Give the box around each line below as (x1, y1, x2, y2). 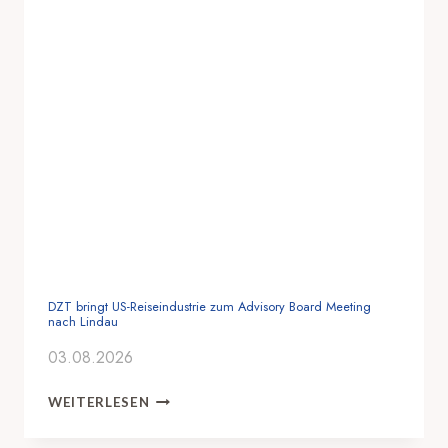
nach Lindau (48, 312, 118, 332)
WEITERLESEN (48, 394, 150, 411)
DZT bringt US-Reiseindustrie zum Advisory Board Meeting (48, 297, 371, 317)
